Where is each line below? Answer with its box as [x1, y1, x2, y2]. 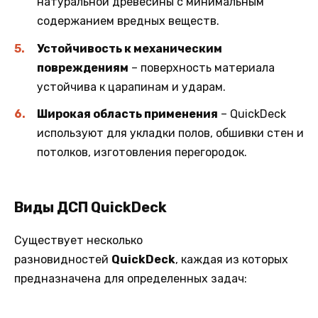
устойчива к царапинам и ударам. [37, 79, 226, 94]
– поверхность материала [128, 60, 275, 75]
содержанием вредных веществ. [37, 14, 219, 28]
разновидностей [14, 253, 111, 267]
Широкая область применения [37, 106, 218, 121]
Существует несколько [14, 234, 143, 248]
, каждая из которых [175, 253, 288, 267]
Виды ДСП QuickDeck [14, 199, 167, 216]
